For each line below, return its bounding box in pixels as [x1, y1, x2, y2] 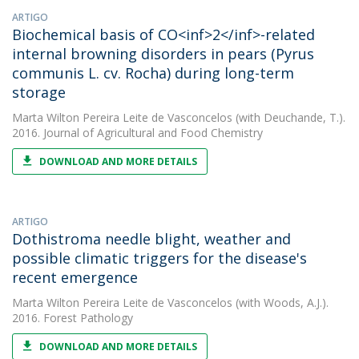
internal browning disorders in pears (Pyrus [12, 44, 314, 63]
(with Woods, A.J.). [232, 295, 329, 310]
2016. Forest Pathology [12, 310, 133, 325]
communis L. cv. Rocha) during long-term [12, 63, 294, 83]
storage [12, 83, 66, 102]
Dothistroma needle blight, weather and [12, 229, 291, 248]
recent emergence [12, 268, 138, 287]
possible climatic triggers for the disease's [12, 248, 307, 268]
